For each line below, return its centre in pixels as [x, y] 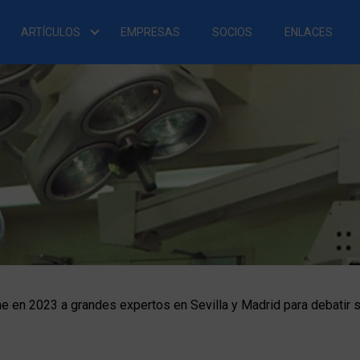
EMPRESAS [150, 32]
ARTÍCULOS [50, 32]
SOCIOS [232, 32]
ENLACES [308, 32]
